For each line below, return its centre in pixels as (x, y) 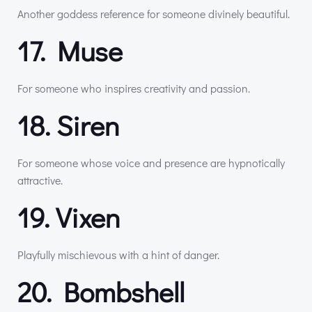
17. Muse (70, 50)
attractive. (40, 180)
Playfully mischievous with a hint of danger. (118, 254)
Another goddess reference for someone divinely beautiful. (154, 13)
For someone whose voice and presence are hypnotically (151, 162)
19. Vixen (69, 217)
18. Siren (68, 125)
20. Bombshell (101, 291)
